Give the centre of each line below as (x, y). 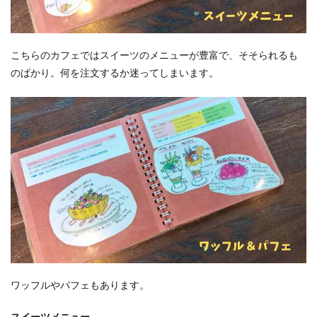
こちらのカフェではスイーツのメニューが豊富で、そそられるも (154, 56)
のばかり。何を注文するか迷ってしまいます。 (115, 73)
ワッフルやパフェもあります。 (80, 286)
